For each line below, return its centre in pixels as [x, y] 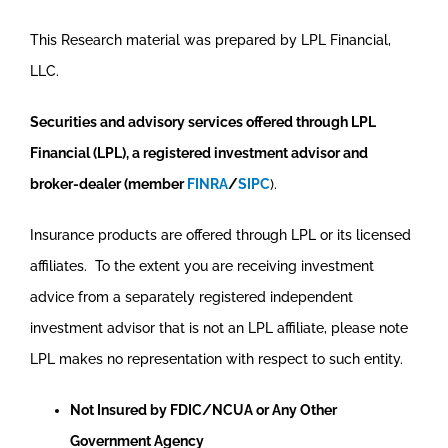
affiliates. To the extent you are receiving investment [201, 265]
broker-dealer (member [108, 183]
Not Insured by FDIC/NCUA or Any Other [203, 409]
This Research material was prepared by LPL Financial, [210, 39]
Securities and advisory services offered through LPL [202, 121]
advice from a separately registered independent [191, 296]
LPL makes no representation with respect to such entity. [216, 358]
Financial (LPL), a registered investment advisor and [198, 152]
